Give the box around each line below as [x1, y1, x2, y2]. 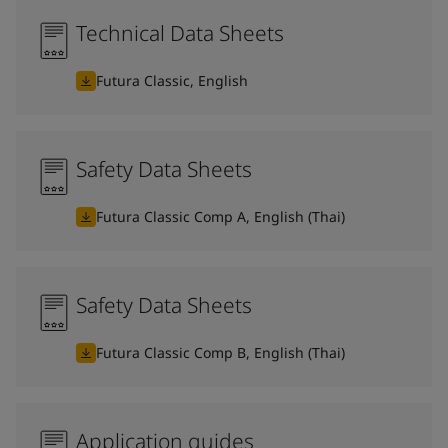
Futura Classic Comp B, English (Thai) [96, 343, 345, 362]
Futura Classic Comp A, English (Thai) [96, 207, 345, 226]
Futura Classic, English [96, 71, 248, 90]
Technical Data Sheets [76, 19, 284, 47]
